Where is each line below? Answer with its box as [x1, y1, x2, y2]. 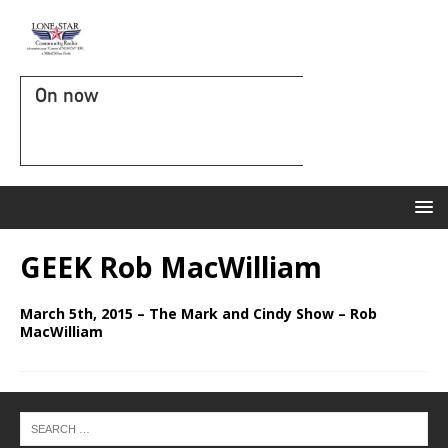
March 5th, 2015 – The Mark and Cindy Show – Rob [20, 304, 377, 323]
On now [35, 83, 98, 107]
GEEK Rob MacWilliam [20, 248, 322, 286]
